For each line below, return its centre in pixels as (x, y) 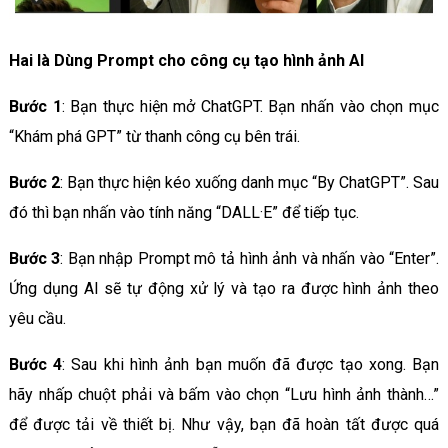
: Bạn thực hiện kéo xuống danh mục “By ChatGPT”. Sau (249, 182)
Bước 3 (34, 258)
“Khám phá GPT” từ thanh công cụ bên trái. (154, 136)
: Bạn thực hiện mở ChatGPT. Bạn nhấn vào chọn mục (250, 106)
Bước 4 (35, 364)
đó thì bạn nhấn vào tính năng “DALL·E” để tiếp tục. (183, 212)
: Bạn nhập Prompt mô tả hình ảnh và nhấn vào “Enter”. (250, 258)
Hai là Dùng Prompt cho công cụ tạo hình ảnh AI (186, 60)
